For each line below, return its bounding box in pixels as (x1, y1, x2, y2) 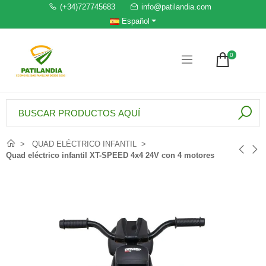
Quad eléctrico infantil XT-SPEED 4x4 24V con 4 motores (6, 151, 214, 160)
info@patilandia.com (141, 2, 211, 11)
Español (119, 17, 150, 26)
